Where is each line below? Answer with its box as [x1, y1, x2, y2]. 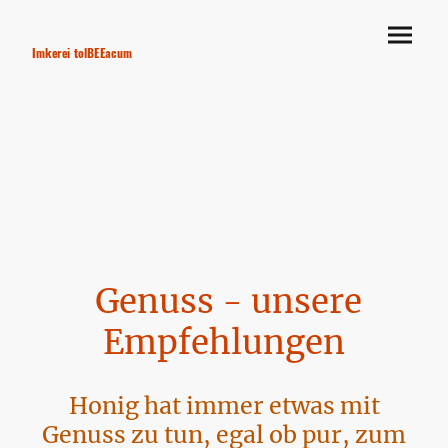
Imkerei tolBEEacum [32, 42, 133, 62]
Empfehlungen [103, 322, 345, 364]
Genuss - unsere [86, 281, 362, 323]
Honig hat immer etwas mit [68, 390, 380, 420]
